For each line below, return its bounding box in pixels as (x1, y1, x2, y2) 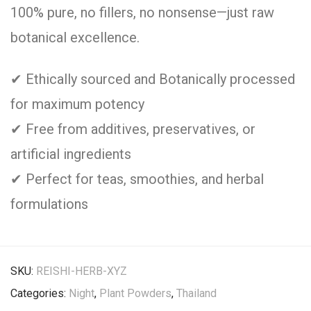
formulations (10, 196, 88, 212)
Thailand (176, 287, 217, 300)
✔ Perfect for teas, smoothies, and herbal (10, 171, 264, 187)
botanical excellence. (10, 29, 140, 46)
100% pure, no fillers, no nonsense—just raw (10, 4, 274, 21)
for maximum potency (10, 96, 144, 112)
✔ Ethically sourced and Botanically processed (10, 71, 295, 87)
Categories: (10, 287, 69, 300)
